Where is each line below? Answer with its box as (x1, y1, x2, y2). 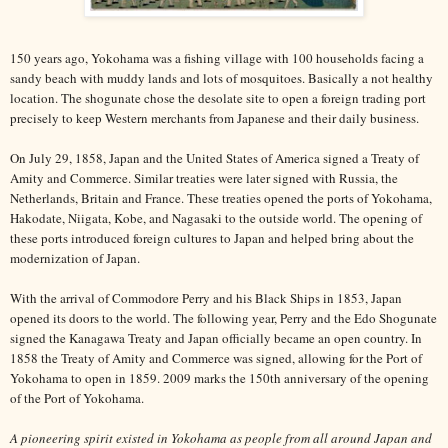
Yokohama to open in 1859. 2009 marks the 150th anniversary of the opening (10, 369, 429, 388)
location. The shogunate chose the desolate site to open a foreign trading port (10, 89, 426, 108)
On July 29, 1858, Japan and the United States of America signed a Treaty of (10, 149, 419, 168)
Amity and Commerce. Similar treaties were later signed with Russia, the (10, 169, 398, 188)
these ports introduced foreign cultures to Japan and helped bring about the (10, 229, 414, 248)
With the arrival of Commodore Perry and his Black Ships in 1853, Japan (10, 289, 402, 308)
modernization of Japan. (10, 249, 144, 268)
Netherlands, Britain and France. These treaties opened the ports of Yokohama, (10, 189, 432, 208)
